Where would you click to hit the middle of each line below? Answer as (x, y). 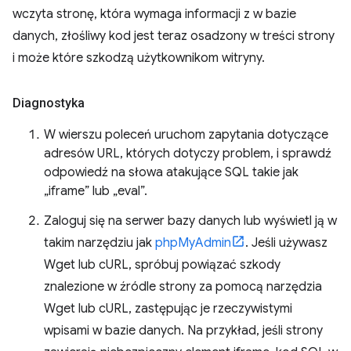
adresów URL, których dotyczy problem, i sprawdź (188, 154)
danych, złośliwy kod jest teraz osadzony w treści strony (174, 36)
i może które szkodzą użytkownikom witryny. (139, 58)
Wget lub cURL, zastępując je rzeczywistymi (168, 309)
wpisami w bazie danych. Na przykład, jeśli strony (183, 331)
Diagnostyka (49, 103)
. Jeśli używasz (286, 243)
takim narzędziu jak (100, 243)
